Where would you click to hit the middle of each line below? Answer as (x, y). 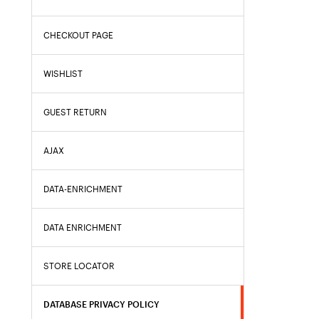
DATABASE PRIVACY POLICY (101, 304)
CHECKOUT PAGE (78, 35)
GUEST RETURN (75, 112)
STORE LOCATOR (79, 266)
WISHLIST (63, 74)
